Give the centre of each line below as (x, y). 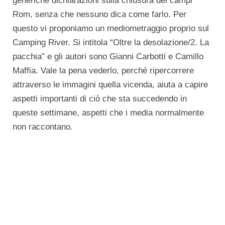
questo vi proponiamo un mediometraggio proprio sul (111, 28)
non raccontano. (43, 127)
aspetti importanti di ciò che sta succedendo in (100, 99)
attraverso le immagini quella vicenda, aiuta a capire (110, 85)
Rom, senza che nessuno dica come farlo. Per (99, 14)
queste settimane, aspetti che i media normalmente (108, 113)
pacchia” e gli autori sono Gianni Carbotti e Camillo (108, 57)
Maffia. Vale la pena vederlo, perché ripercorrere (103, 71)
